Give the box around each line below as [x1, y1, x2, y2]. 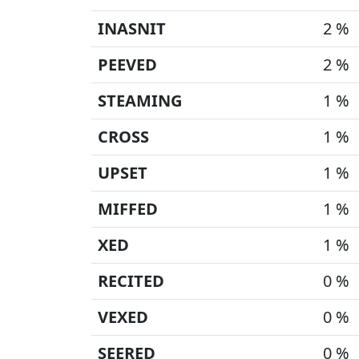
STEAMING [98, 90, 182, 111]
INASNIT [98, 18, 166, 39]
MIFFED [98, 198, 158, 220]
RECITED [98, 270, 164, 292]
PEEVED [98, 54, 157, 75]
